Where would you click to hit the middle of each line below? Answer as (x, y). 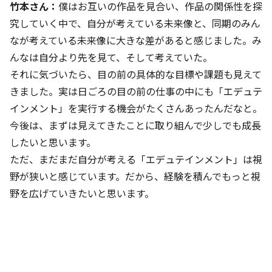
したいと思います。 (53, 142)
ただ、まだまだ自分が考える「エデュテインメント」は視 (136, 159)
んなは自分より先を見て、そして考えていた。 (111, 57)
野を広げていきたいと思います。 (82, 193)
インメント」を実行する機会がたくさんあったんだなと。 (136, 108)
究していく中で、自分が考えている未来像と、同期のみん (135, 23)
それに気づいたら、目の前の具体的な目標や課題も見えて (136, 74)
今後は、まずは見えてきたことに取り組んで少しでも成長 (135, 125)
